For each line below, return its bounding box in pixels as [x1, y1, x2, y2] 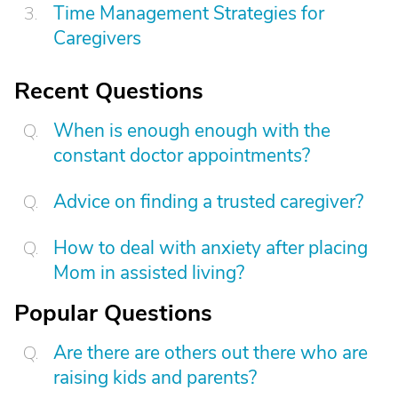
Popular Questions [14, 298, 212, 329]
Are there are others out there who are [53, 340, 368, 365]
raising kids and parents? [53, 365, 257, 390]
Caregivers [53, 26, 141, 51]
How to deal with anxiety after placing [53, 235, 368, 260]
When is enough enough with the [53, 118, 330, 143]
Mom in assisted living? [53, 260, 244, 285]
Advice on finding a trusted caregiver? [53, 189, 363, 214]
